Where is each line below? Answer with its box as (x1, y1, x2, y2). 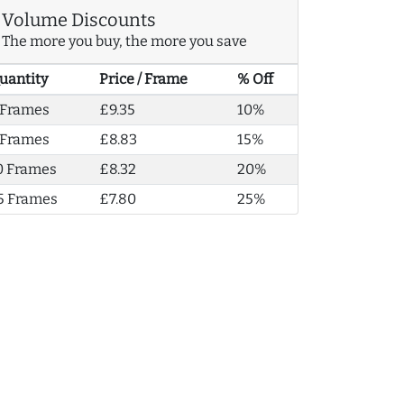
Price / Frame (98, 70, 188, 88)
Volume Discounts (2, 9, 156, 32)
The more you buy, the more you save (2, 32, 247, 50)
